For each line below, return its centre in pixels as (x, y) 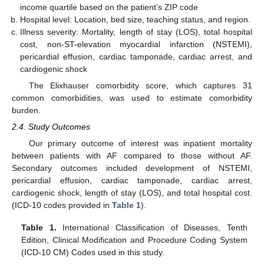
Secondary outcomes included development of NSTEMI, (132, 168)
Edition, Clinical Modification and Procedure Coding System (134, 240)
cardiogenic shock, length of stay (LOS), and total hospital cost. (132, 193)
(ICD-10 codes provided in (62, 205)
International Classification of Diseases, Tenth (152, 228)
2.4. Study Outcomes (51, 126)
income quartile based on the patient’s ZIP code (109, 7)
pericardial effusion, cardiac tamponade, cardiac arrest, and (136, 56)
